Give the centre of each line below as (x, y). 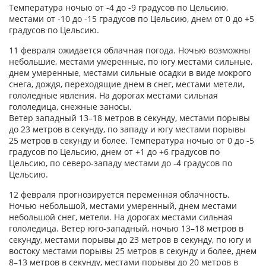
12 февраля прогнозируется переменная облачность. (119, 194)
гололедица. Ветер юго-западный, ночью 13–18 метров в (126, 228)
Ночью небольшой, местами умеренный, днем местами (123, 205)
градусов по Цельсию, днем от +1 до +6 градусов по (114, 151)
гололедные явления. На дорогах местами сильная (113, 95)
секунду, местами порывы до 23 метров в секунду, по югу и (130, 239)
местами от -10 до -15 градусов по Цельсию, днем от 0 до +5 (132, 18)
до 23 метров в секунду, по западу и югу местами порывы (127, 129)
